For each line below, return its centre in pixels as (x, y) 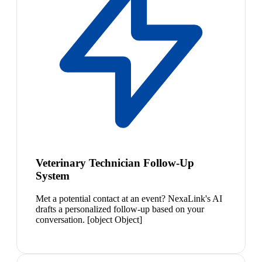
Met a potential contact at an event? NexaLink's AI (129, 198)
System (53, 176)
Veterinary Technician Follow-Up (115, 163)
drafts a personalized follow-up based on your (120, 209)
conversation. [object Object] (89, 219)
